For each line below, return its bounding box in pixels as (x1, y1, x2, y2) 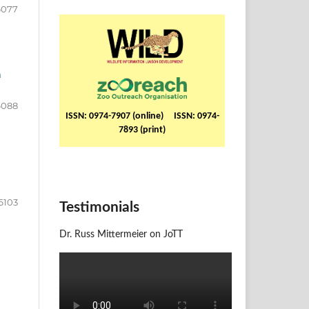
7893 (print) (119, 125, 166, 136)
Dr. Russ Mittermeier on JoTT (59, 230, 183, 240)
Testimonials (59, 199, 139, 215)
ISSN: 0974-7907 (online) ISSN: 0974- (65, 111, 219, 122)
